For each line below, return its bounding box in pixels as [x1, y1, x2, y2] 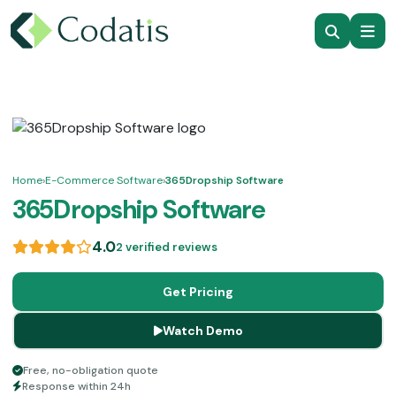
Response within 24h [22, 379, 131, 393]
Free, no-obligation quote [23, 363, 158, 377]
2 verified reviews [116, 240, 217, 255]
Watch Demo [162, 323, 243, 339]
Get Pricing [163, 284, 233, 300]
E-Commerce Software [45, 173, 163, 187]
